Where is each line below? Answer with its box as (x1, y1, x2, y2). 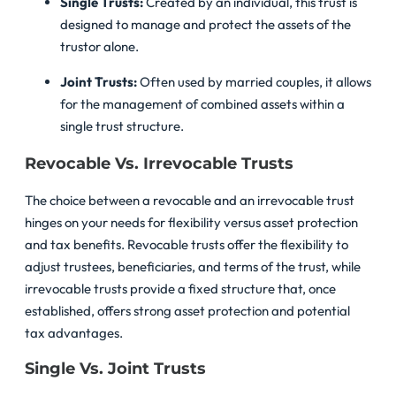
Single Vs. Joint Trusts (25, 359, 206, 379)
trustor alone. (60, 38, 139, 56)
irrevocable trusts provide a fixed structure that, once (25, 280, 336, 298)
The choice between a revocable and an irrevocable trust (25, 192, 354, 209)
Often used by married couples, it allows (140, 73, 371, 91)
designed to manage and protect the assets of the (60, 16, 351, 34)
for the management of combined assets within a (60, 95, 345, 113)
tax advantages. (25, 324, 123, 342)
